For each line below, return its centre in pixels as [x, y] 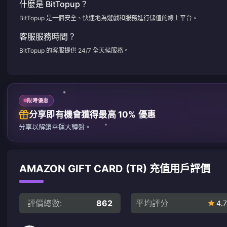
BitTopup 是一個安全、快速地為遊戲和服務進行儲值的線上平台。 [109, 18]
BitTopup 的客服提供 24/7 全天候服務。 [74, 50]
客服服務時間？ [48, 36]
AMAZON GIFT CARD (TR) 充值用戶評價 [115, 168]
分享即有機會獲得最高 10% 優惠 [92, 114]
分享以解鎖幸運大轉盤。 [55, 126]
